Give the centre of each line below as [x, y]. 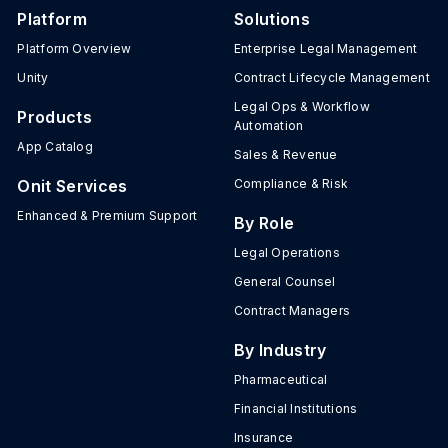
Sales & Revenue [285, 155]
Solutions [271, 19]
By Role [264, 223]
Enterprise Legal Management [325, 49]
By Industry [280, 350]
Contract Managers [292, 311]
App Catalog [55, 147]
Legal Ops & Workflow [301, 107]
